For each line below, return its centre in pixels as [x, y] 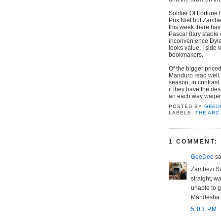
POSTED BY [186, 106]
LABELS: [182, 112]
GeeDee [202, 157]
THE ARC [207, 112]
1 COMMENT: [193, 142]
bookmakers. [186, 55]
